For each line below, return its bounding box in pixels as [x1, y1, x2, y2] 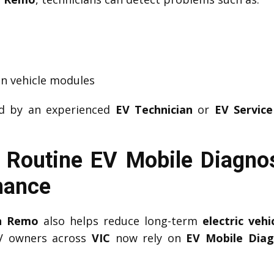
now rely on [110, 230, 187, 245]
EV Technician [115, 102, 193, 117]
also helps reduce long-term [39, 213, 202, 228]
